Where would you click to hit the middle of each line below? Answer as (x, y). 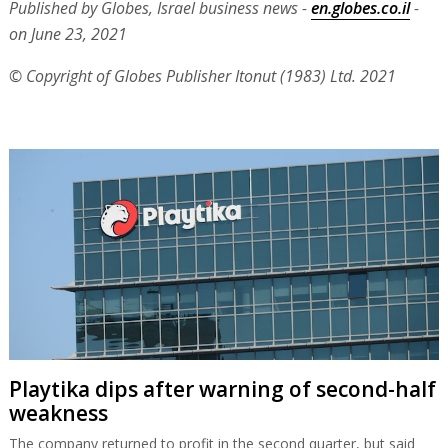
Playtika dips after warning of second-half (222, 388)
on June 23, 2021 (67, 33)
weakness (58, 412)
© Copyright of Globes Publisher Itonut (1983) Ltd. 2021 (202, 75)
